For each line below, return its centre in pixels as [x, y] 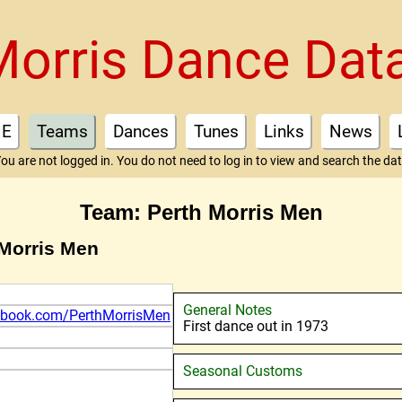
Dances [141, 131]
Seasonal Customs [243, 371]
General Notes [227, 310]
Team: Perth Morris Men [201, 212]
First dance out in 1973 [256, 326]
